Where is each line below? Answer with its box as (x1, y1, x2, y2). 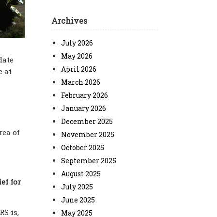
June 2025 (61, 195, 95, 204)
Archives (51, 15, 87, 26)
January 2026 (61, 104, 106, 113)
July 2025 (61, 182, 93, 191)
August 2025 (61, 169, 101, 178)
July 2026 (61, 38, 93, 47)
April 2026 (61, 64, 96, 74)
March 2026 (61, 77, 100, 87)
